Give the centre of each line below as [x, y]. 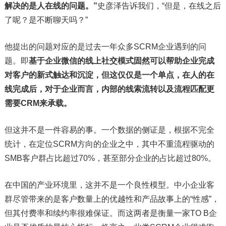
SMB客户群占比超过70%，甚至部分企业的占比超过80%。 [110, 158]
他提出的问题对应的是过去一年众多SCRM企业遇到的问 [105, 47]
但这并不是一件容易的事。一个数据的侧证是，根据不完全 [109, 130]
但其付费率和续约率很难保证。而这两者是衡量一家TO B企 [110, 213]
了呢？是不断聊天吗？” [46, 20]
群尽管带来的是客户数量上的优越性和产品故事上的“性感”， [112, 199]
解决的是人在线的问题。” [51, 6]
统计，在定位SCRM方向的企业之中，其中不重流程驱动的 [109, 144]
